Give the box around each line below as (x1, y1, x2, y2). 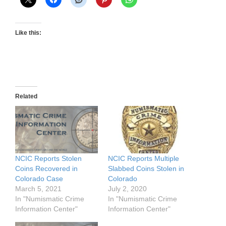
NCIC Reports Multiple (108, 154, 179, 162)
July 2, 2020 (108, 184, 147, 193)
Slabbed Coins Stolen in (108, 164, 184, 173)
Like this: (15, 29, 41, 36)
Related (15, 93, 37, 100)
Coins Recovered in (15, 164, 78, 173)
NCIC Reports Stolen (15, 154, 82, 162)
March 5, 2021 (15, 184, 62, 193)
